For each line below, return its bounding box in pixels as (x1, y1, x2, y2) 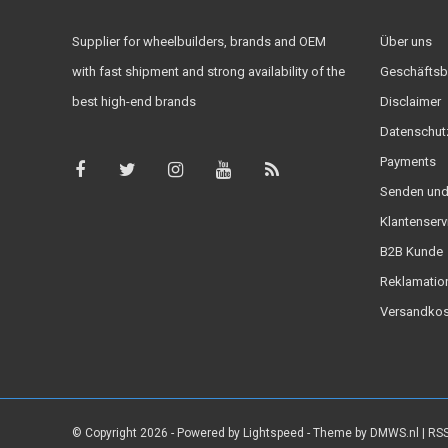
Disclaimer (379, 94, 441, 110)
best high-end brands (72, 94, 196, 110)
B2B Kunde (379, 244, 443, 260)
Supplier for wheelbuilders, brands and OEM (72, 34, 326, 50)
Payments (379, 154, 436, 170)
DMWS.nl (370, 426, 419, 441)
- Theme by (304, 426, 370, 441)
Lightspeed (243, 426, 304, 441)
